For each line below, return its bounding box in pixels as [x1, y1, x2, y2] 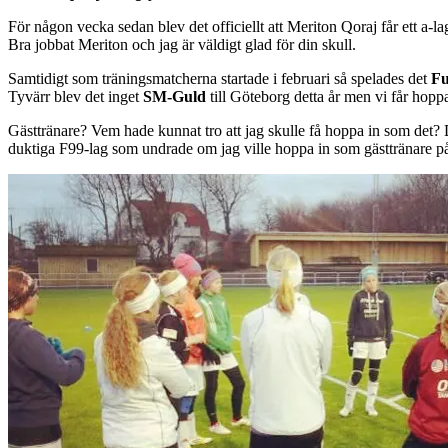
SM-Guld [143, 88, 206, 106]
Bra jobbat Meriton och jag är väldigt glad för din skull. [8, 36, 356, 54]
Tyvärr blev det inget [8, 88, 143, 106]
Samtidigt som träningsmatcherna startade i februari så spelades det [8, 70, 431, 88]
